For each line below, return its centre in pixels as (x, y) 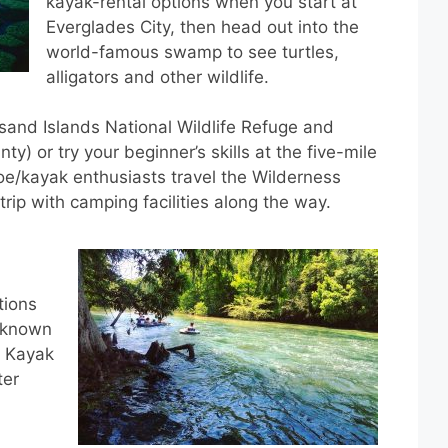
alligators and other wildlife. (157, 76)
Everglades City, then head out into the (202, 26)
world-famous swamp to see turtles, (192, 51)
